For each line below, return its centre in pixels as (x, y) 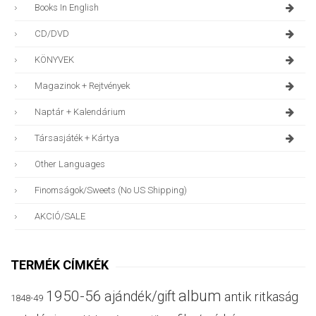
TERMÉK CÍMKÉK (60, 265)
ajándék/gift (140, 296)
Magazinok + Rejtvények (82, 85)
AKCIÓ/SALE (60, 216)
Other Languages (70, 164)
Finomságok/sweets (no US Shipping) (111, 190)
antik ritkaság (261, 296)
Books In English (67, 7)
